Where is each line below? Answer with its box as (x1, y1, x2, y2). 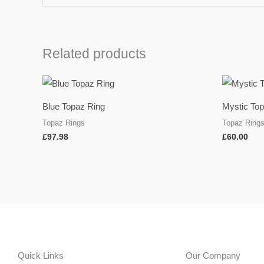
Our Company (186, 250, 240, 260)
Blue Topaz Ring (42, 101, 105, 111)
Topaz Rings (42, 118, 85, 128)
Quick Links (18, 250, 64, 260)
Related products (42, 46, 146, 61)
